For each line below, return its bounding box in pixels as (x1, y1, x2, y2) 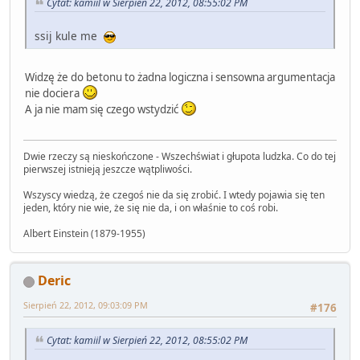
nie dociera (25, 85, 82, 100)
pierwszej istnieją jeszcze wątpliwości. (23, 162, 192, 176)
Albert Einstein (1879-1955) (23, 226, 145, 240)
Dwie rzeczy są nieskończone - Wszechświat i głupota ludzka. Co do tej (23, 149, 336, 163)
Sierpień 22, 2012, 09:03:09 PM (23, 298, 148, 311)
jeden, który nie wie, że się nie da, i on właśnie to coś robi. (23, 200, 278, 215)
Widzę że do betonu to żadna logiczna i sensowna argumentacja (25, 69, 335, 84)
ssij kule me (35, 27, 104, 43)
